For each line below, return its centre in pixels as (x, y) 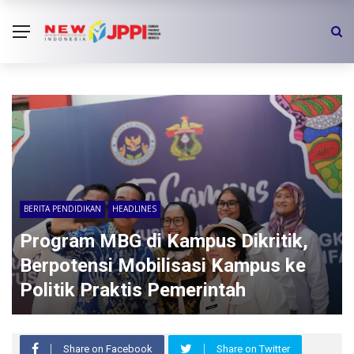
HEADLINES (134, 209)
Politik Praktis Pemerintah (133, 290)
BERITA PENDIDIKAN (62, 209)
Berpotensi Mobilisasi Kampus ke (163, 266)
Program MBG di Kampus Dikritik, (164, 241)
